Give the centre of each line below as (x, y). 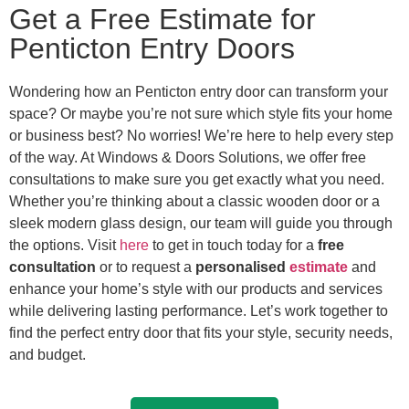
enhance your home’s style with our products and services (196, 288)
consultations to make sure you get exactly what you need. (197, 179)
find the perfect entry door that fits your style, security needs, (201, 332)
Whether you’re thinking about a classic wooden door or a (194, 201)
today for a (282, 245)
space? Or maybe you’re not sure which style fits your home (201, 113)
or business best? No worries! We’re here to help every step (201, 135)
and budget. (47, 354)
